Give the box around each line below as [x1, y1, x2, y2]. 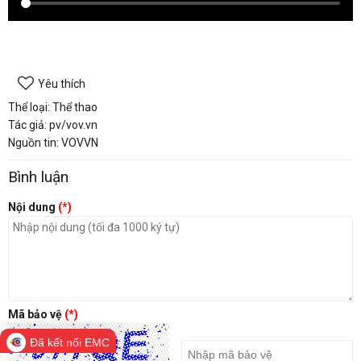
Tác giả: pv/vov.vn [8, 118, 98, 131]
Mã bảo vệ [8, 307, 64, 321]
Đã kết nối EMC [30, 336, 110, 349]
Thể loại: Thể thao [8, 100, 98, 114]
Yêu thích [38, 77, 85, 90]
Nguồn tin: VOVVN [8, 135, 98, 149]
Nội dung [8, 200, 58, 214]
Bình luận [8, 167, 68, 186]
